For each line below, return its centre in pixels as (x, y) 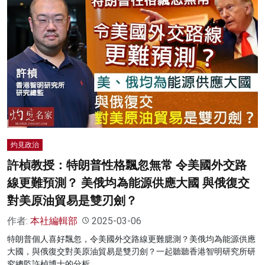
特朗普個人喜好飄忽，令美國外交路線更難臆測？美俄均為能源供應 (131, 239)
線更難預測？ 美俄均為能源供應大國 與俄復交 (128, 182)
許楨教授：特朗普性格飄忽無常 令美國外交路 (127, 165)
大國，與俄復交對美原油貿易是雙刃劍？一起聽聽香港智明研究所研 (131, 251)
